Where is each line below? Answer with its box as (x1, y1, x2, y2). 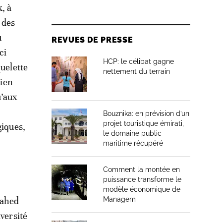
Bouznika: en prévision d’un (103, 110, 189, 117)
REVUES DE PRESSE (52, 35, 133, 45)
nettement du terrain (103, 67, 170, 75)
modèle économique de (103, 185, 180, 193)
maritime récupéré (103, 139, 163, 147)
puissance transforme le (103, 175, 181, 183)
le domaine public (103, 129, 162, 137)
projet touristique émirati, (103, 119, 184, 127)
